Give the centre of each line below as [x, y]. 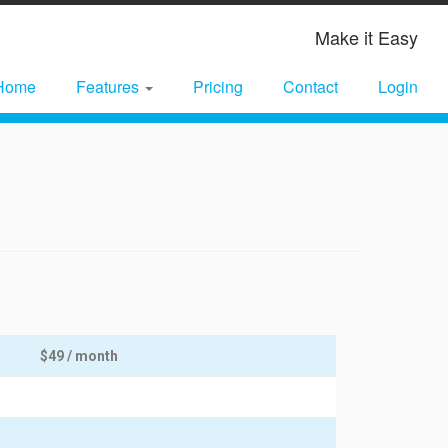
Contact [310, 86]
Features [109, 86]
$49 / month [79, 356]
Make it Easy [366, 37]
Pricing [217, 86]
